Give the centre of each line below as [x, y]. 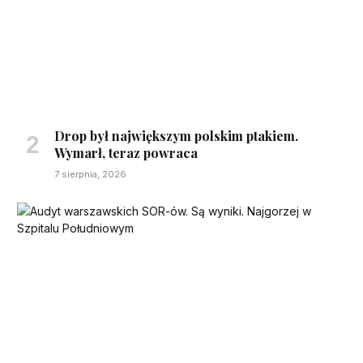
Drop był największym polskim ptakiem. [176, 136]
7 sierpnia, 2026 [90, 175]
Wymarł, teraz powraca [126, 153]
